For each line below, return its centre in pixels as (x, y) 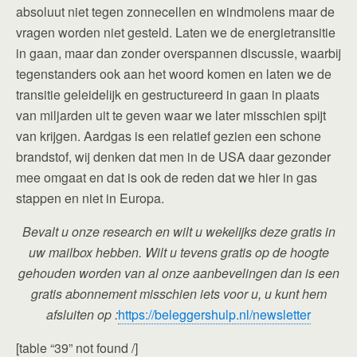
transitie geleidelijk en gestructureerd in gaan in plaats (168, 94)
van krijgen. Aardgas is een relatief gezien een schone (169, 135)
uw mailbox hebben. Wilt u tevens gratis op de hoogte (178, 252)
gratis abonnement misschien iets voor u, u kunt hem (178, 293)
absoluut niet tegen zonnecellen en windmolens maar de (175, 11)
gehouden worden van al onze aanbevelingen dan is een (178, 273)
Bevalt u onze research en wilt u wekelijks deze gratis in (178, 231)
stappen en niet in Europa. (90, 198)
